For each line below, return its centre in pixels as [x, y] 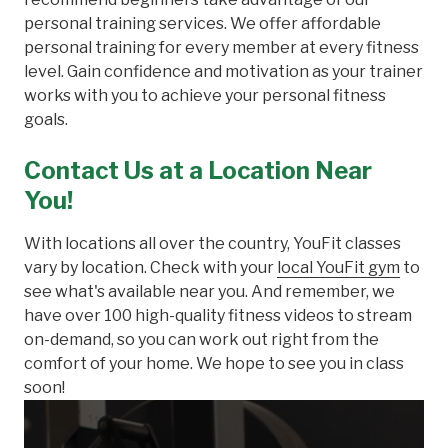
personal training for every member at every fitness [221, 47]
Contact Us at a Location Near [198, 170]
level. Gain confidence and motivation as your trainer [223, 71]
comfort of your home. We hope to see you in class [214, 363]
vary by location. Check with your [150, 267]
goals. [46, 119]
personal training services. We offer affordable [202, 23]
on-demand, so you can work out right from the [201, 339]
